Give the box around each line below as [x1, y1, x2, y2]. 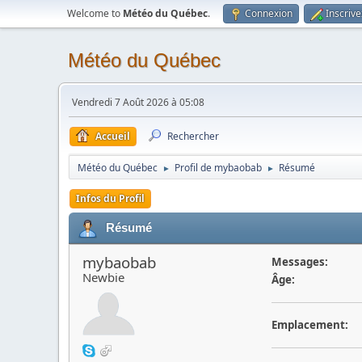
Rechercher [167, 129, 219, 143]
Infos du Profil [76, 192, 145, 205]
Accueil [95, 129, 130, 143]
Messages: [271, 255, 328, 269]
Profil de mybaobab [175, 161, 262, 175]
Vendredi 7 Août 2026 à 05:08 [72, 95, 204, 109]
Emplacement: [271, 318, 348, 332]
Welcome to [67, 6, 123, 20]
